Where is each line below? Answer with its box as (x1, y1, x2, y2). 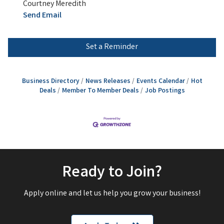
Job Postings (144, 85, 185, 96)
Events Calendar (136, 76, 185, 86)
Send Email (23, 9, 61, 21)
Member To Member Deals (61, 85, 139, 96)
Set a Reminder (86, 41, 138, 53)
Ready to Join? (62, 161, 162, 185)
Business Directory (21, 76, 79, 86)
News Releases (85, 76, 130, 86)
